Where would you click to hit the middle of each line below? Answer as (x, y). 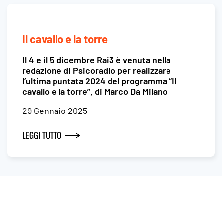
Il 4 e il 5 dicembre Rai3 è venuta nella (96, 60)
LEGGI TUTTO (42, 135)
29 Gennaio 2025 (55, 111)
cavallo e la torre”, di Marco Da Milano (95, 91)
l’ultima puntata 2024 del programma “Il (99, 81)
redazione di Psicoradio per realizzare (97, 71)
